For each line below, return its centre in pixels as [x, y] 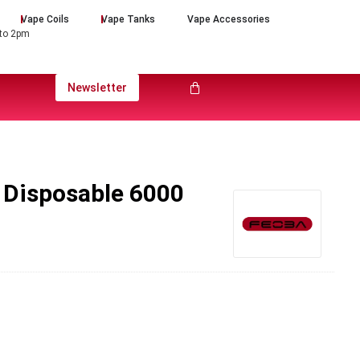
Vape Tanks [129, 19]
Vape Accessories [229, 19]
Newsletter [97, 88]
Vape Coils [45, 19]
